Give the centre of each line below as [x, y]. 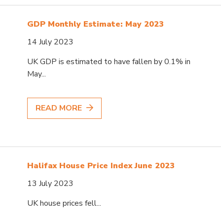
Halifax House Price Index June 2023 [101, 166]
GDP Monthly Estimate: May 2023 [96, 24]
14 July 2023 [51, 42]
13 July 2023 [51, 183]
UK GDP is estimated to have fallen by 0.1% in [109, 61]
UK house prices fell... [64, 203]
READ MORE [60, 108]
